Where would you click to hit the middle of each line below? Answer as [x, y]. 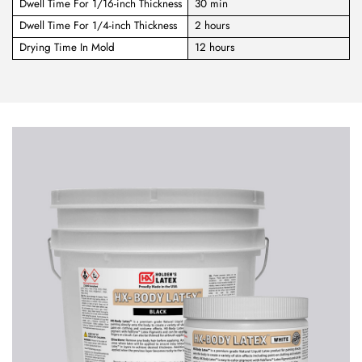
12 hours [214, 48]
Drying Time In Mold [67, 48]
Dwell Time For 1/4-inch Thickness [98, 26]
